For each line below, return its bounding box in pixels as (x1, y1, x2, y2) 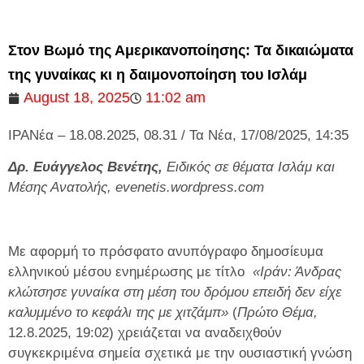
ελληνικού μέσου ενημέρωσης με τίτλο (8, 264, 253, 280)
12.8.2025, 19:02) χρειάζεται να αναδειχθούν (8, 325, 282, 341)
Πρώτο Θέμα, (237, 305, 318, 321)
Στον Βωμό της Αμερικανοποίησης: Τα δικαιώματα (8, 42, 353, 58)
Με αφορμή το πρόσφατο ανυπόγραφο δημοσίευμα (8, 244, 323, 260)
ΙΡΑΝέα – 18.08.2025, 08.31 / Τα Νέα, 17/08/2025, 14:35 (8, 128, 349, 143)
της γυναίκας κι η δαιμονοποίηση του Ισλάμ (8, 67, 307, 83)
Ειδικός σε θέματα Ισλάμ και (162, 159, 335, 175)
